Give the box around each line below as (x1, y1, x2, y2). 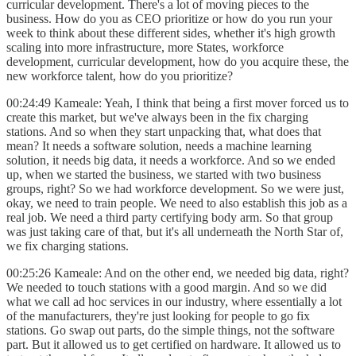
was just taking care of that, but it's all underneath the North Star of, (6, 224, 343, 238)
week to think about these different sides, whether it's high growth (6, 25, 335, 40)
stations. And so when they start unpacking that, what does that (6, 124, 321, 138)
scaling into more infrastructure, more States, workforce (6, 40, 284, 54)
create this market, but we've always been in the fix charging (6, 110, 308, 124)
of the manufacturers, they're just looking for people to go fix (6, 308, 310, 323)
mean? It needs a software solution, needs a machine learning (6, 138, 311, 153)
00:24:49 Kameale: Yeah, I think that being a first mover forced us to (6, 95, 349, 110)
